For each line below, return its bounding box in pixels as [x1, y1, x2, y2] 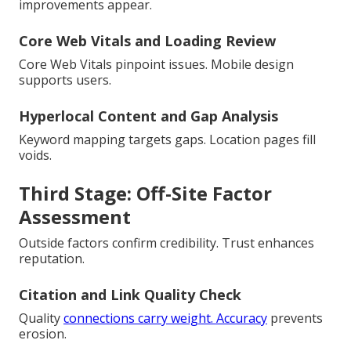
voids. [19, 147, 52, 165]
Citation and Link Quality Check [19, 285, 241, 305]
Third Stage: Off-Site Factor [19, 180, 272, 207]
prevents [267, 309, 323, 327]
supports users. [19, 71, 111, 89]
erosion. [19, 325, 67, 343]
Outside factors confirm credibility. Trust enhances [19, 234, 314, 252]
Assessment [19, 204, 131, 230]
